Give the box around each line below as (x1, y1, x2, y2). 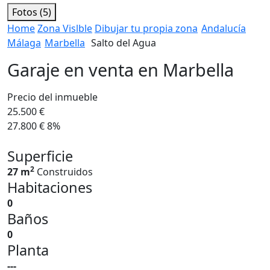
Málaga (7, 36, 41, 49)
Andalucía (201, 22, 246, 35)
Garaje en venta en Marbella (7, 58, 234, 81)
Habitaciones (7, 178, 92, 197)
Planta (7, 240, 49, 260)
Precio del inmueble (7, 90, 98, 104)
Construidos (37, 165, 93, 178)
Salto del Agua (91, 36, 156, 49)
